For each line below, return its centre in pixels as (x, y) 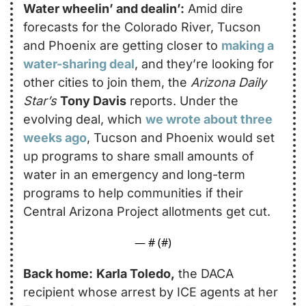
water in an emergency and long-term (134, 174)
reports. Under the (182, 100)
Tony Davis (93, 100)
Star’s (40, 100)
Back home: (58, 273)
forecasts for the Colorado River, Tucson (142, 27)
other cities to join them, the (107, 82)
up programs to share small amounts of (139, 156)
